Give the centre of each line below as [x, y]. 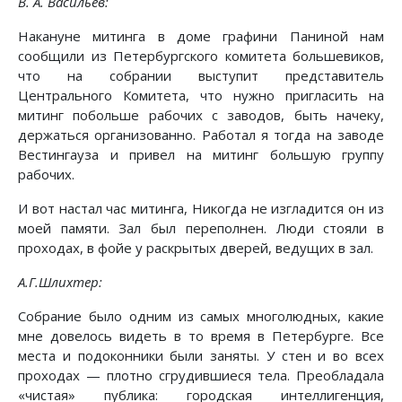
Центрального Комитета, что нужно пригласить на [201, 96]
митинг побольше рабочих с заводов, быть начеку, [201, 115]
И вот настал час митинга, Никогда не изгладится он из [201, 209]
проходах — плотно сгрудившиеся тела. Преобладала [201, 376]
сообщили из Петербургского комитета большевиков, [201, 56]
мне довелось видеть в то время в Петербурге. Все [201, 336]
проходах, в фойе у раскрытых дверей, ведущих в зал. [196, 248]
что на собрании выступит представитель [201, 76]
